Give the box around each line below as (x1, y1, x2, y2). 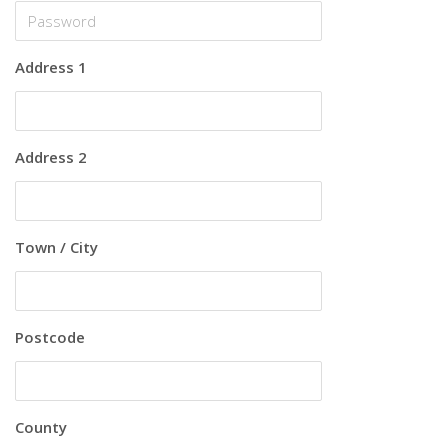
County (15, 417, 67, 438)
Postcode (15, 327, 85, 348)
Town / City (15, 237, 98, 258)
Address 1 (15, 57, 87, 78)
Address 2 (15, 147, 87, 168)
